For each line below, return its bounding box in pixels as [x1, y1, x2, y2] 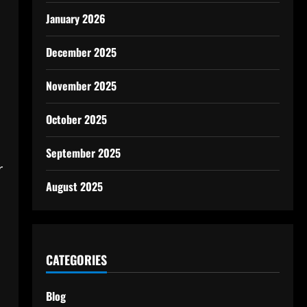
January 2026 [45, 10, 106, 27]
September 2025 [45, 145, 121, 161]
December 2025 [45, 44, 116, 60]
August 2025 [45, 178, 103, 195]
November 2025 [45, 77, 116, 94]
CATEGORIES [45, 251, 107, 269]
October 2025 [45, 111, 107, 127]
